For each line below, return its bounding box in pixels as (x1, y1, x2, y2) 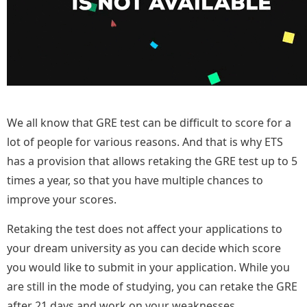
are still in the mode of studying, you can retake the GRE (7, 279, 297, 295)
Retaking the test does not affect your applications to (7, 221, 282, 237)
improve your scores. (7, 192, 119, 208)
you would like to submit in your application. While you (7, 260, 290, 275)
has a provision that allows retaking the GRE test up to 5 (7, 153, 297, 169)
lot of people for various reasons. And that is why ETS (7, 134, 283, 150)
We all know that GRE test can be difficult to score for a (7, 115, 291, 131)
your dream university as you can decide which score (7, 241, 281, 256)
